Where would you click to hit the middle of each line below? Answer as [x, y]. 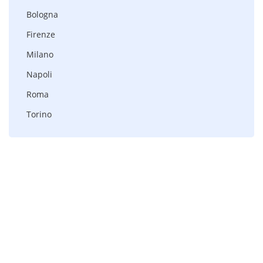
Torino [39, 114]
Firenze [41, 34]
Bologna [42, 14]
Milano [40, 54]
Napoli [39, 74]
